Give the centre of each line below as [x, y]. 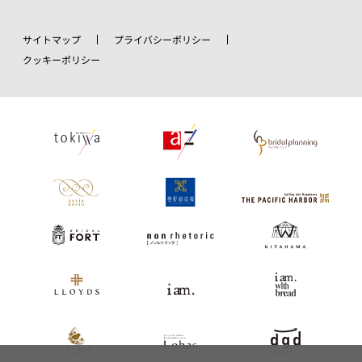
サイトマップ [52, 39]
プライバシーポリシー [162, 39]
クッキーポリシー [61, 59]
